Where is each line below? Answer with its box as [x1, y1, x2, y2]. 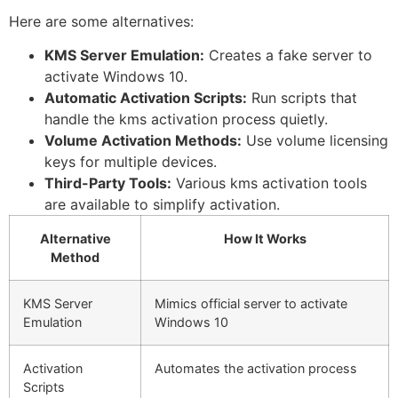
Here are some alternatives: [9, 12, 194, 30]
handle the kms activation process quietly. [44, 110, 328, 129]
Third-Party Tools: [44, 174, 171, 193]
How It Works [223, 231, 306, 247]
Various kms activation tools [171, 174, 367, 193]
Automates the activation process [155, 361, 357, 377]
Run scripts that [247, 89, 357, 107]
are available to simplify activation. [44, 195, 280, 214]
